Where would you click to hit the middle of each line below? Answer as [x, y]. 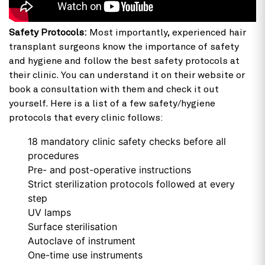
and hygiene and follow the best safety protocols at [124, 61]
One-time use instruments [85, 255]
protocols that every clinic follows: [86, 117]
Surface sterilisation [72, 226]
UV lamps [49, 212]
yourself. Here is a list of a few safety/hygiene [112, 103]
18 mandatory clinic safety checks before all [127, 141]
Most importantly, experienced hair [168, 32]
